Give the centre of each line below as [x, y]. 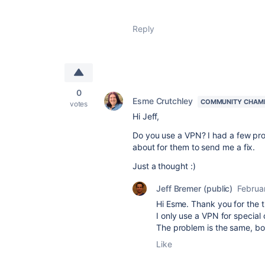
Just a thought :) [164, 166]
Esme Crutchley [163, 101]
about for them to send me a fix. [194, 147]
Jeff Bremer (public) [195, 189]
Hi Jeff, [146, 117]
